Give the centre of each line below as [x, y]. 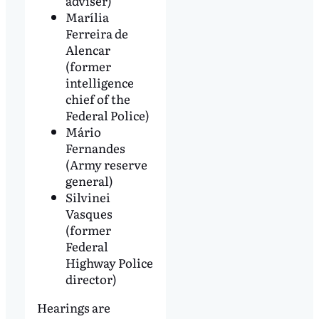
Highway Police [109, 263]
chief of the [98, 99]
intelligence [99, 83]
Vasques [89, 214]
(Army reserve [106, 164]
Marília [87, 17]
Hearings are [73, 308]
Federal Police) [107, 115]
